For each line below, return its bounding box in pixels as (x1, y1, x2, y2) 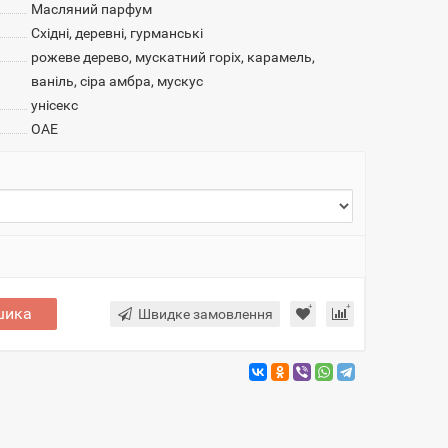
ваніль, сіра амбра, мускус (30, 73, 203, 89)
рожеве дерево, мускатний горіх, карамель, (30, 49, 315, 65)
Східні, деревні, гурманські (30, 25, 203, 41)
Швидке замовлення (137, 306, 273, 322)
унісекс (30, 97, 78, 113)
